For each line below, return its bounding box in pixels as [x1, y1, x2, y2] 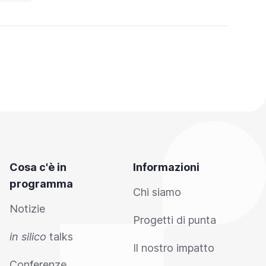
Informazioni [133, 161, 199, 173]
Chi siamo [133, 186, 181, 198]
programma [9, 178, 73, 190]
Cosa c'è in [9, 161, 66, 173]
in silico [9, 230, 46, 243]
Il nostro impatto [133, 242, 214, 254]
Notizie [9, 202, 45, 215]
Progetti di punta [133, 214, 216, 226]
